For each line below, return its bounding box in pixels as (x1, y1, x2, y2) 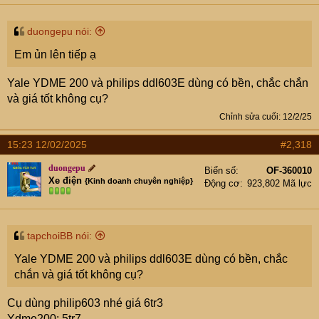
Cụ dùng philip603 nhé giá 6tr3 (7, 296, 163, 309)
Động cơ (204, 177, 240, 189)
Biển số (204, 164, 236, 176)
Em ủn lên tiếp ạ (14, 48, 96, 61)
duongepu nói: (27, 25, 92, 37)
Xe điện (48, 174, 82, 186)
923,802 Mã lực (247, 177, 312, 189)
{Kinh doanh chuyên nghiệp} (85, 176, 193, 185)
